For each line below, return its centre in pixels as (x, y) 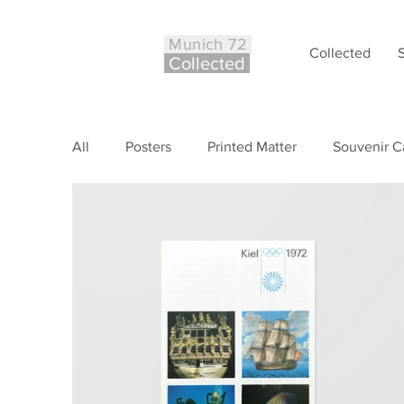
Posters (148, 147)
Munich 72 (208, 44)
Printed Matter (252, 147)
